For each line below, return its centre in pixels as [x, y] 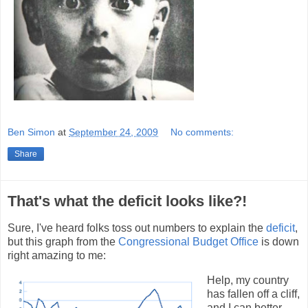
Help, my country [248, 280]
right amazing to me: [57, 255]
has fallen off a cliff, [253, 294]
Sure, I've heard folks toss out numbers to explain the [137, 228]
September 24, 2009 [113, 132]
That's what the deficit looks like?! [127, 201]
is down [279, 242]
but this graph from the [63, 242]
